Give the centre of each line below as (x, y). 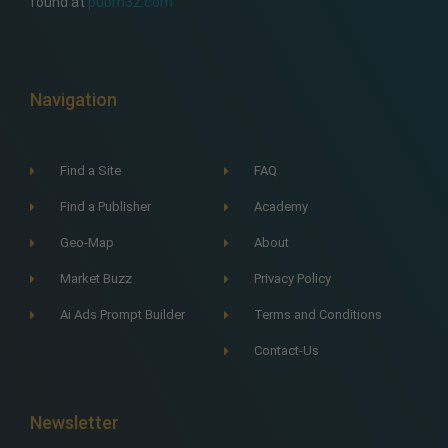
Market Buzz (96, 279)
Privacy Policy (293, 279)
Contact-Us (287, 351)
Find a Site (91, 171)
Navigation (73, 100)
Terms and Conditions (318, 315)
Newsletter (74, 423)
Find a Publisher (106, 207)
